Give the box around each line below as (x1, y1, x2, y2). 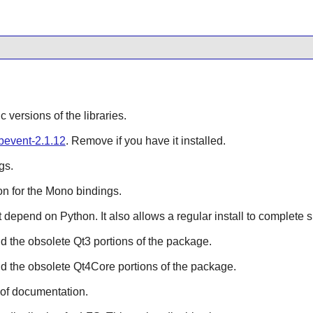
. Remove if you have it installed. (65, 135, 226, 147)
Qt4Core (73, 261, 115, 273)
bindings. (73, 185, 122, 198)
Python (59, 210, 95, 223)
